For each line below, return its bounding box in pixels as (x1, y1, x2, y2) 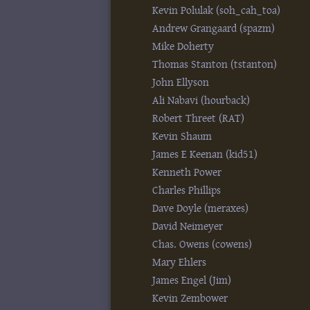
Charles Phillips (152, 184, 221, 197)
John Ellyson (152, 76, 210, 89)
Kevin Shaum (152, 130, 212, 143)
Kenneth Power (152, 166, 222, 179)
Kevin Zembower (152, 292, 228, 304)
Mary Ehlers (152, 256, 207, 268)
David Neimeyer (152, 220, 224, 232)
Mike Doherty (152, 40, 215, 53)
